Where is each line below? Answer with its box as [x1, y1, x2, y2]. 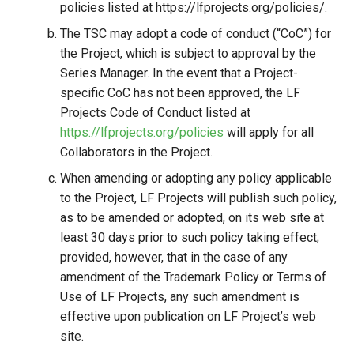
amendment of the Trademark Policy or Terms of [60, 269, 326, 284]
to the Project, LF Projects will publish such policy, [60, 190, 337, 205]
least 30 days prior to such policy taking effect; [60, 230, 319, 245]
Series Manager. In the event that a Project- [60, 66, 298, 81]
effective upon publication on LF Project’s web [60, 309, 316, 324]
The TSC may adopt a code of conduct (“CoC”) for [60, 26, 331, 41]
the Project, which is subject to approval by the [60, 46, 316, 61]
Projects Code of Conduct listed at [60, 105, 250, 120]
